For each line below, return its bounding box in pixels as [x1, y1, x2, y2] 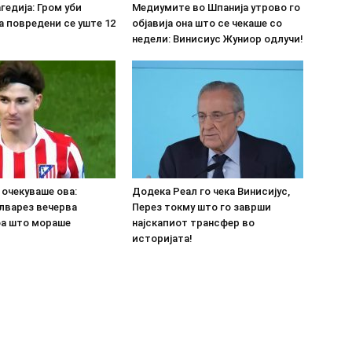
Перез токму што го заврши [132, 200, 271, 213]
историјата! [132, 232, 192, 244]
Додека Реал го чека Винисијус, [132, 185, 290, 197]
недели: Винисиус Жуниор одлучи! [132, 32, 303, 45]
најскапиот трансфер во [132, 216, 255, 229]
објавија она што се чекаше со [132, 16, 282, 29]
